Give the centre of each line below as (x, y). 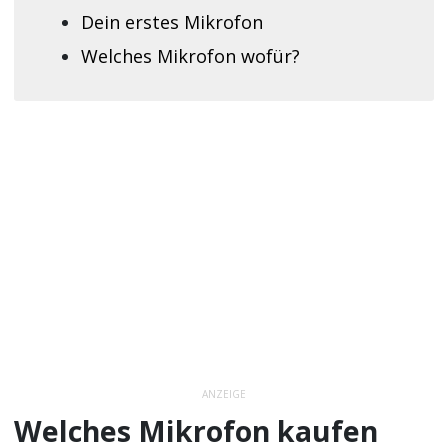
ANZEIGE (224, 394)
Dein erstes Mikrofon (171, 21)
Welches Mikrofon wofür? (190, 55)
